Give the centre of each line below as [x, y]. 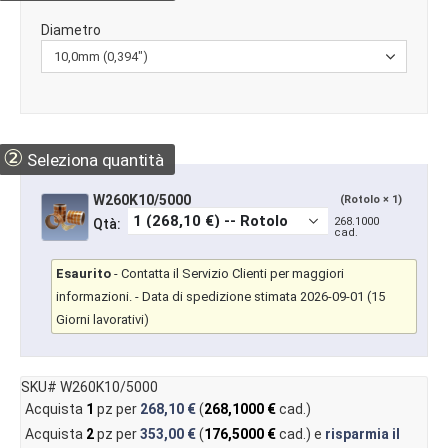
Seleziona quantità [93, 160]
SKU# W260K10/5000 [89, 386]
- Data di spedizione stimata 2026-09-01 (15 [258, 297]
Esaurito [83, 274]
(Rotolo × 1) [371, 200]
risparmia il [362, 434]
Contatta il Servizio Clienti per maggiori [232, 274]
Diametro [71, 30]
